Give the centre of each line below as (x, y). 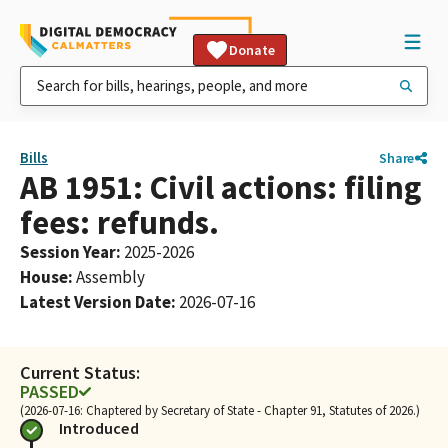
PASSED (49, 391)
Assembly (110, 277)
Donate (252, 50)
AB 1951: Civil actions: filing (220, 187)
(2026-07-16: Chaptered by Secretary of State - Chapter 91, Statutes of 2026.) (220, 410)
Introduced (99, 428)
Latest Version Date (95, 302)
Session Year (68, 252)
